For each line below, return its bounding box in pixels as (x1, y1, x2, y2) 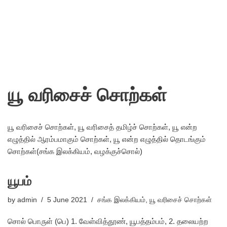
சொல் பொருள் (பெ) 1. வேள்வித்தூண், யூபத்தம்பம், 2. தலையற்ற (8, 217, 208, 225)
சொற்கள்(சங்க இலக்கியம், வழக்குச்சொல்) (8, 147, 142, 156)
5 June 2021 (47, 196, 87, 204)
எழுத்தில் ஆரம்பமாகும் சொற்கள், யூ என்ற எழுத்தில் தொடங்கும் (8, 135, 206, 143)
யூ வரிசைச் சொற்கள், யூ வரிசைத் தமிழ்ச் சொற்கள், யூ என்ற (8, 123, 197, 131)
